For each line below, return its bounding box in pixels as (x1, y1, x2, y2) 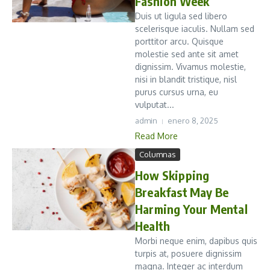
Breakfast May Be (135, 184, 229, 200)
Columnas (139, 149, 176, 160)
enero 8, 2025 (168, 116, 218, 126)
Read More (135, 131, 178, 142)
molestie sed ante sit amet (135, 49, 239, 60)
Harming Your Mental (135, 201, 248, 217)
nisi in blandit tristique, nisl (135, 74, 237, 85)
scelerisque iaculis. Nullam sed (135, 24, 254, 34)
